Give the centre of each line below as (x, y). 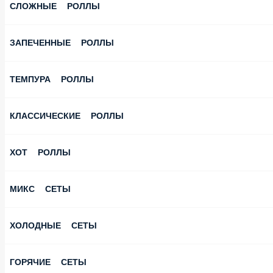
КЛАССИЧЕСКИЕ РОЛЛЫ (57, 112)
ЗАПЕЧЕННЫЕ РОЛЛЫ (52, 39)
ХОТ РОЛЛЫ (31, 148)
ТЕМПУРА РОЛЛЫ (43, 75)
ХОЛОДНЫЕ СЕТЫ (43, 222)
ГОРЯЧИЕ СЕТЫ (38, 258)
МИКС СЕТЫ (31, 185)
